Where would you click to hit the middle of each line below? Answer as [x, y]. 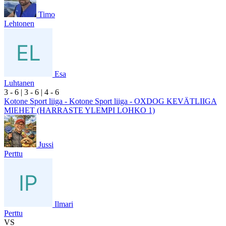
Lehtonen [19, 23]
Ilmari [64, 204]
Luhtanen [19, 83]
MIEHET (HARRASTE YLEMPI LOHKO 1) [79, 110]
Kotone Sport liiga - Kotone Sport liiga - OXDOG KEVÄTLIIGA [110, 101]
